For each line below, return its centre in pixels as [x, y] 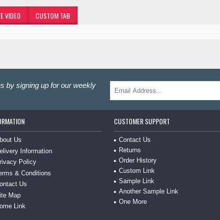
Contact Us [135, 140]
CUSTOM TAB [53, 15]
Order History [137, 160]
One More [133, 202]
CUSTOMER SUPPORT [142, 121]
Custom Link [137, 171]
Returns [130, 150]
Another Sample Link [148, 191]
